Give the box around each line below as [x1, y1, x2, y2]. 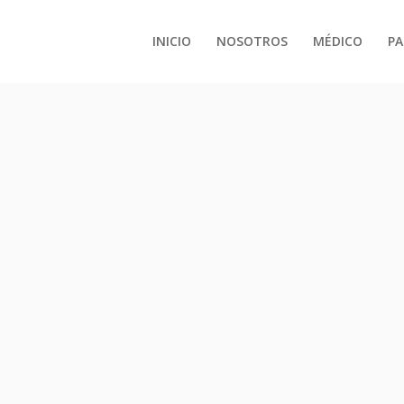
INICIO [152, 32, 191, 50]
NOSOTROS [216, 32, 288, 50]
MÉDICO [313, 32, 363, 50]
